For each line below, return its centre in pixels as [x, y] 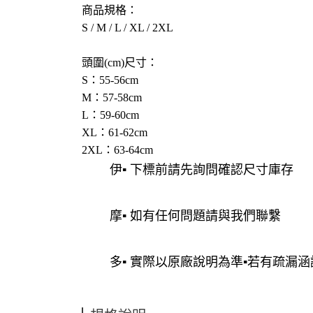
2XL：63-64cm [117, 150]
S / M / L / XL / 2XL [129, 28]
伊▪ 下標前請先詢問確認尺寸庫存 [202, 170]
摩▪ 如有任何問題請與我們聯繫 [195, 216]
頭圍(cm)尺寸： [120, 63]
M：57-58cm [112, 97]
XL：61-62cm [115, 132]
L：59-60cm [110, 115]
